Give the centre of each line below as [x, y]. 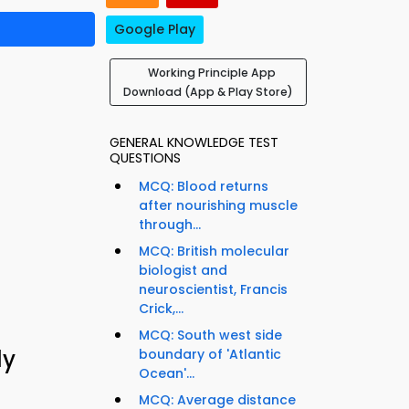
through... [170, 225]
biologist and [183, 271]
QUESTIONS [145, 158]
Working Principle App [212, 73]
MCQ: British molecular [214, 252]
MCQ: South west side [210, 336]
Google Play [155, 30]
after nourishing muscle [218, 206]
